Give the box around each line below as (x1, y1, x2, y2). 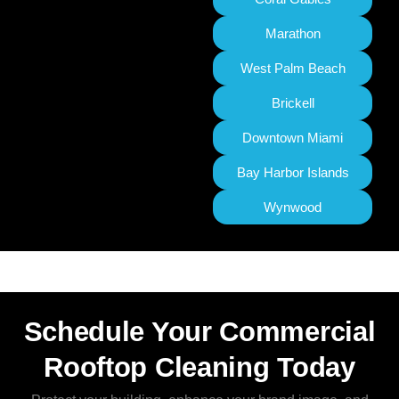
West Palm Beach (240, 61, 346, 77)
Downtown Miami (242, 130, 344, 146)
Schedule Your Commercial (23, 316, 376, 348)
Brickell (271, 95, 314, 111)
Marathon (265, 26, 321, 42)
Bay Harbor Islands (236, 165, 349, 181)
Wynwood (264, 199, 322, 216)
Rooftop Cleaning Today (44, 352, 355, 384)
